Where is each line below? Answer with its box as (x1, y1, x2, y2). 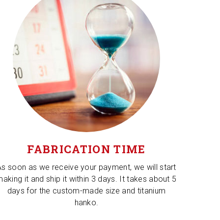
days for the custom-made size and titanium (7, 186, 166, 195)
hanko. (74, 198, 99, 207)
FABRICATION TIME (27, 142, 146, 156)
